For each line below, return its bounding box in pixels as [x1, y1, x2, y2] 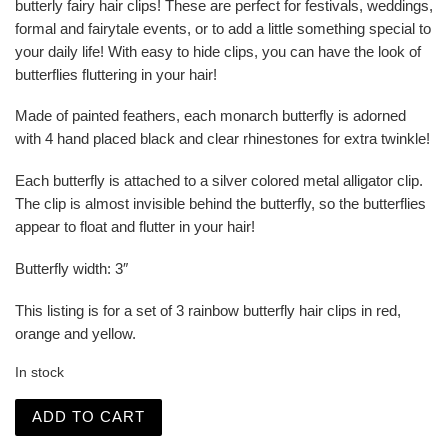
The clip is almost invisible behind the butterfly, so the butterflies [15, 195, 426, 213]
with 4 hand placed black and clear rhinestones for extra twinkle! [15, 130, 430, 148]
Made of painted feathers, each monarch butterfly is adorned [15, 107, 406, 125]
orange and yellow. [15, 324, 136, 342]
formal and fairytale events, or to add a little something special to [15, 19, 431, 37]
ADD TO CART [32, 408, 145, 426]
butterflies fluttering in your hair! [15, 65, 217, 83]
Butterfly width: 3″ [15, 259, 128, 277]
